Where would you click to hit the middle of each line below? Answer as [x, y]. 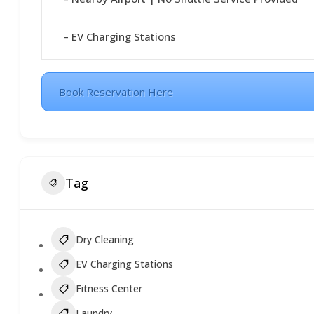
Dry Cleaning [105, 239]
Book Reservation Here [116, 92]
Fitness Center [109, 288]
